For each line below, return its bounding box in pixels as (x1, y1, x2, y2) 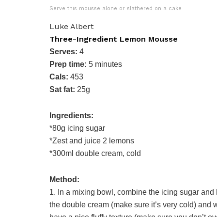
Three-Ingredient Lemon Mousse (49, 34, 178, 44)
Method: (49, 175, 79, 184)
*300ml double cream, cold (49, 149, 141, 157)
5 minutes (89, 60, 122, 68)
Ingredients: (49, 111, 93, 120)
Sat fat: (49, 85, 75, 93)
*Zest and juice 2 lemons (49, 136, 134, 145)
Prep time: (49, 60, 89, 68)
